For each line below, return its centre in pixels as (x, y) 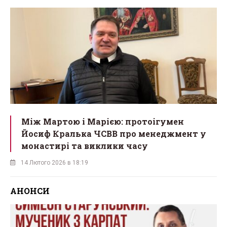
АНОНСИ (30, 191)
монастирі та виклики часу (85, 145)
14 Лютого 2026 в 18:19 (54, 162)
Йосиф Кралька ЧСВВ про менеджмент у (114, 133)
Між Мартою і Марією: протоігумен (103, 121)
